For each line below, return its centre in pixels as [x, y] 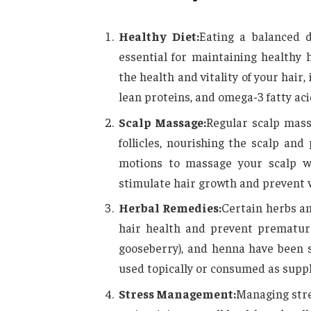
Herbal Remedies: [170, 208]
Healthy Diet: [159, 36]
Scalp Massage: [162, 122]
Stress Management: [177, 294]
